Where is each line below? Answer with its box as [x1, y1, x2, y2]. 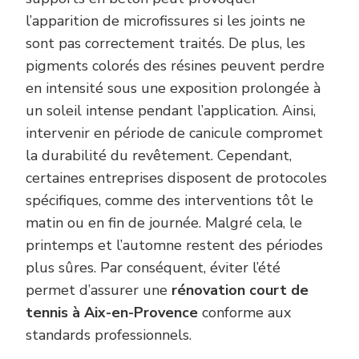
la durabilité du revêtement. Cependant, [26, 145, 292, 165]
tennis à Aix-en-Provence [26, 302, 198, 322]
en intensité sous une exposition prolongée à [26, 78, 321, 98]
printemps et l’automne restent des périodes [26, 235, 323, 255]
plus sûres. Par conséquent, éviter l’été [26, 257, 280, 277]
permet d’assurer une [26, 280, 171, 300]
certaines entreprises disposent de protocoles [26, 167, 327, 188]
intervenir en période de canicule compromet [26, 123, 323, 143]
